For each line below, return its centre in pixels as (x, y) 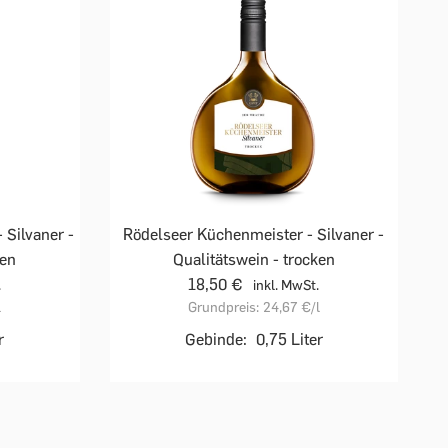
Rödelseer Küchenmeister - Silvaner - (254, 234)
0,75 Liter (289, 339)
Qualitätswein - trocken (253, 259)
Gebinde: (215, 339)
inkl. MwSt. (286, 285)
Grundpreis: (223, 307)
